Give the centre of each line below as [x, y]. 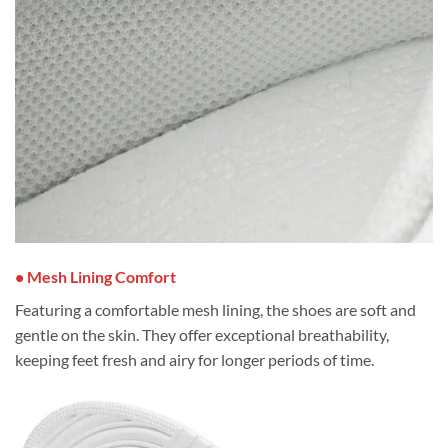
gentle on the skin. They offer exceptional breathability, [202, 335]
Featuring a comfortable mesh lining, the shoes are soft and [215, 310]
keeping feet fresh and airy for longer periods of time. [194, 360]
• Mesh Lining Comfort [95, 277]
